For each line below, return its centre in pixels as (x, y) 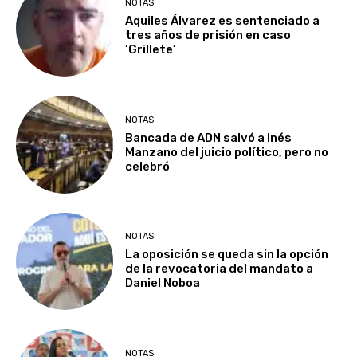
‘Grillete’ (151, 50)
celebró (148, 166)
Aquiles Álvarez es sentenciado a (223, 21)
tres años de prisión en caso (208, 35)
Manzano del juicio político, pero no (227, 152)
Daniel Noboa (163, 283)
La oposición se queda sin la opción (227, 255)
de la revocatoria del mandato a (220, 269)
